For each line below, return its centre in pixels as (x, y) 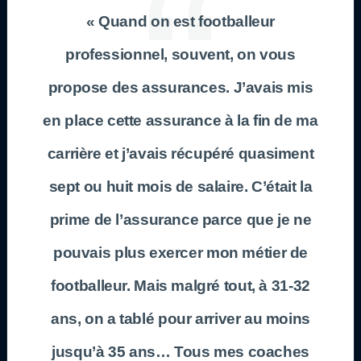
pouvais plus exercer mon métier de (180, 252)
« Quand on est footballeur (180, 21)
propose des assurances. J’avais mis (180, 87)
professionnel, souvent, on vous (180, 54)
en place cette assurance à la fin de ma (180, 120)
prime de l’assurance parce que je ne (180, 219)
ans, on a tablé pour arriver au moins (180, 318)
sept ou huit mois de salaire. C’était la (180, 186)
